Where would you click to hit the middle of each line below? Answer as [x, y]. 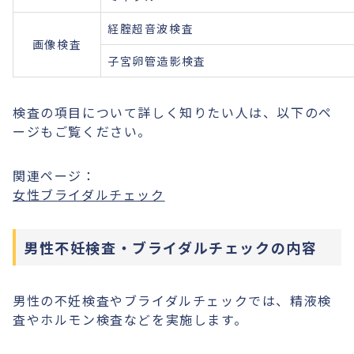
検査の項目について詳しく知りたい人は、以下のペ [173, 112]
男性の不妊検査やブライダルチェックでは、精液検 [172, 300]
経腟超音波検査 [151, 28]
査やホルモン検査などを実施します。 [130, 319]
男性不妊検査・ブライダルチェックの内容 [171, 247]
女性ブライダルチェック [89, 194]
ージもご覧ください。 [82, 131]
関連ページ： [55, 175]
